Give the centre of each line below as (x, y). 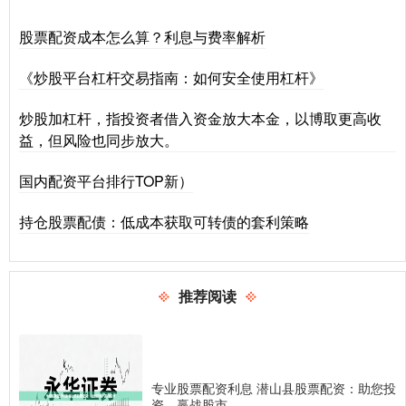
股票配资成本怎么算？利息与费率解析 (142, 36)
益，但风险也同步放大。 (99, 140)
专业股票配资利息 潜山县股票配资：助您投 (274, 387)
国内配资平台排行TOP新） (106, 180)
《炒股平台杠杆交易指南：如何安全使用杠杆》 (171, 77)
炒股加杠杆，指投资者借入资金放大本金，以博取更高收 (200, 118)
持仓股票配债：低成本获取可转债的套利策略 (164, 221)
